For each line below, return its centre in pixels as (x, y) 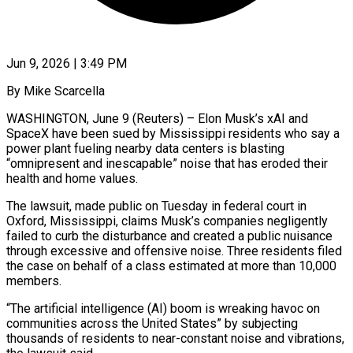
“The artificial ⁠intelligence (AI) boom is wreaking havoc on (163, 308)
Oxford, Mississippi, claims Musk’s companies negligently (167, 221)
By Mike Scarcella (56, 91)
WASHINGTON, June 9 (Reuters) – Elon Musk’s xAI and (157, 118)
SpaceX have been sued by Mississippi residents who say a (173, 133)
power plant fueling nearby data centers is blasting (145, 148)
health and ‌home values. (72, 178)
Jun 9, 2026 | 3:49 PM (67, 63)
